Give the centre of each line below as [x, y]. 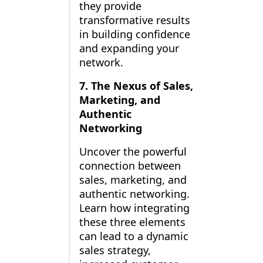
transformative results [134, 20]
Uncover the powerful [133, 152]
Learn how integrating [134, 208]
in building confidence [134, 34]
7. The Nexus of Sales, [136, 86]
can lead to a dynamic [134, 236]
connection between [130, 166]
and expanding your [129, 48]
